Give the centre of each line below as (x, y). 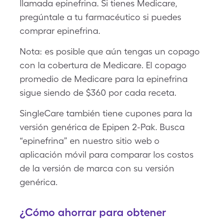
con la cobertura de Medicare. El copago (103, 65)
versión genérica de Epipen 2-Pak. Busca (102, 127)
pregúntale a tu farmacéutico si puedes (100, 17)
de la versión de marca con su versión (97, 168)
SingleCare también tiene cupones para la (106, 113)
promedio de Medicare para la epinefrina (104, 79)
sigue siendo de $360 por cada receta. (98, 93)
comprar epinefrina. (60, 31)
